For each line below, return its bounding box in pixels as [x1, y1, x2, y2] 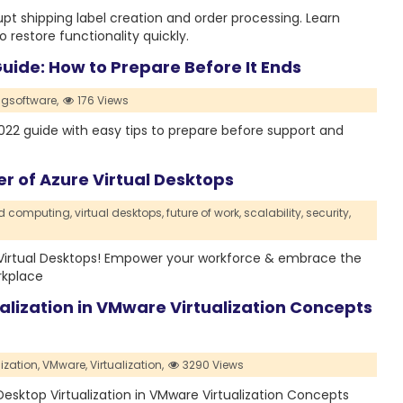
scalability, [243, 205, 303, 221]
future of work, [166, 205, 241, 221]
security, [305, 205, 351, 221]
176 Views [75, 93, 130, 109]
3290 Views [180, 357, 245, 373]
